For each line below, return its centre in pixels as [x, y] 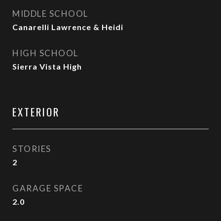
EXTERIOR [36, 112]
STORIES [32, 149]
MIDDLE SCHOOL [50, 14]
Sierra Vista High [47, 66]
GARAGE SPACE [48, 188]
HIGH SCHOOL [45, 53]
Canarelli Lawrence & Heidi [68, 27]
